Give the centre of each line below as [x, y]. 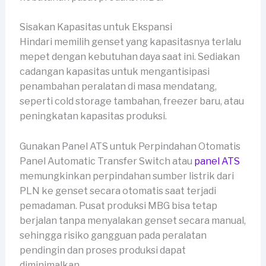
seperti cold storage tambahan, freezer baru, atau [132, 102]
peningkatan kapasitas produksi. [93, 116]
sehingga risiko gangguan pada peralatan [113, 235]
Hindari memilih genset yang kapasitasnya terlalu [130, 42]
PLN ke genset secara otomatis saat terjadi [118, 191]
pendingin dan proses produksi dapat [102, 250]
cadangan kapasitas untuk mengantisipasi [114, 72]
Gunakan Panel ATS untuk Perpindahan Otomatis [130, 146]
